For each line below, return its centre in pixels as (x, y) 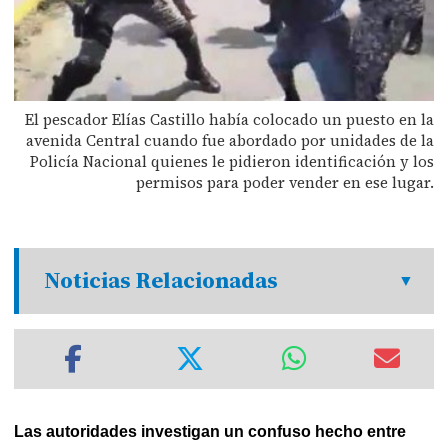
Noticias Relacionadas (161, 280)
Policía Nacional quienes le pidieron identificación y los (231, 161)
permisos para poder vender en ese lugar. (284, 182)
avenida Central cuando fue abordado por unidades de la (229, 140)
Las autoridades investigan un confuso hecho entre (210, 431)
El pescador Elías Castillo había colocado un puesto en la (229, 119)
